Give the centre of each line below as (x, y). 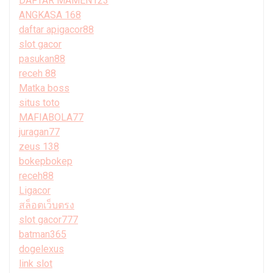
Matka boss (44, 88)
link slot (36, 263)
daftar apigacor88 (56, 29)
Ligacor (35, 190)
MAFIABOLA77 (51, 117)
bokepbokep (46, 161)
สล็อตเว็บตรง (47, 205)
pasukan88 (42, 58)
